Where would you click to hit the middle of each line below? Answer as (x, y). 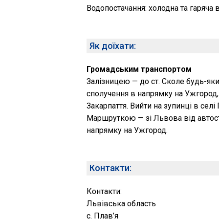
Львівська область (121, 204)
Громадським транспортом (139, 69)
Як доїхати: (113, 46)
